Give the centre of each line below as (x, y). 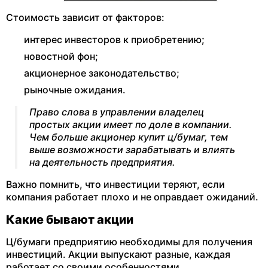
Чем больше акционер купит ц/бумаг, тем (129, 137)
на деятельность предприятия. (102, 162)
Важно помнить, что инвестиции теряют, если (115, 184)
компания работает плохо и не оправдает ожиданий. (132, 197)
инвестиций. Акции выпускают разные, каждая (118, 254)
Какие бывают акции (70, 220)
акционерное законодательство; (102, 73)
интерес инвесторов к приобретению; (114, 39)
